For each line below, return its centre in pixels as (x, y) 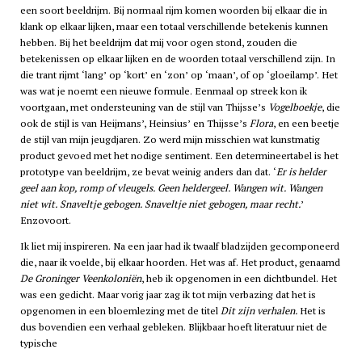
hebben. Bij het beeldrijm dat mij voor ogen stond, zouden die (158, 42)
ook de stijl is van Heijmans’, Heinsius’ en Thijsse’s (135, 123)
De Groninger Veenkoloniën (80, 279)
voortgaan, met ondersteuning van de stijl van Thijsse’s (144, 107)
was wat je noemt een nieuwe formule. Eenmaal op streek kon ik (163, 90)
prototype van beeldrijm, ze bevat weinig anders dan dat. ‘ (148, 171)
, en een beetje (306, 123)
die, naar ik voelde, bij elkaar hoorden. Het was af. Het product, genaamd (180, 263)
